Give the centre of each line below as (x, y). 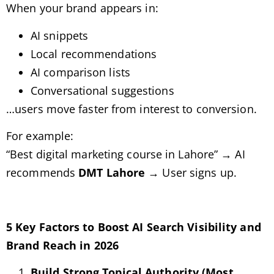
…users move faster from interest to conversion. (131, 109)
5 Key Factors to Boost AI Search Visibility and (134, 227)
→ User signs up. (191, 173)
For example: (40, 136)
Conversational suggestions (102, 90)
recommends (43, 173)
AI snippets (60, 35)
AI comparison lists (80, 72)
